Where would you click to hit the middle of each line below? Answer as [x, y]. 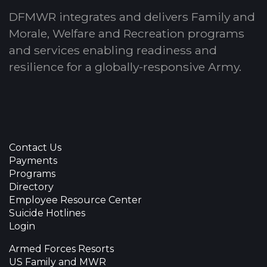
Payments [33, 160]
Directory [31, 187]
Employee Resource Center [75, 200]
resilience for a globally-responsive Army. [125, 66]
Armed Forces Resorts [61, 249]
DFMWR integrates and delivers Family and [132, 16]
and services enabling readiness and [113, 50]
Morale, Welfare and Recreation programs [127, 33]
